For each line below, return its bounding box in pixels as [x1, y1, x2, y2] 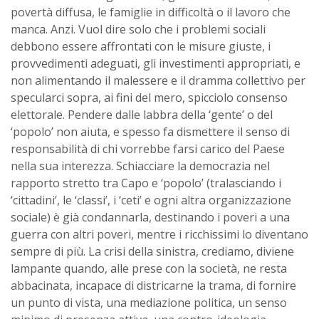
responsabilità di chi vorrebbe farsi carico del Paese [11, 140, 285, 157]
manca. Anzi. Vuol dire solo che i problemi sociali [11, 21, 266, 37]
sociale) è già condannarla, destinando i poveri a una [11, 209, 290, 225]
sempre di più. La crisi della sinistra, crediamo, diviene [11, 243, 294, 259]
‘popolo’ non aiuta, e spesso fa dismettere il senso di [11, 123, 290, 140]
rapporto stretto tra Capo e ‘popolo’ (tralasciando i [11, 174, 281, 191]
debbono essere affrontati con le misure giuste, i [11, 38, 271, 54]
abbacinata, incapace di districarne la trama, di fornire [11, 277, 296, 293]
